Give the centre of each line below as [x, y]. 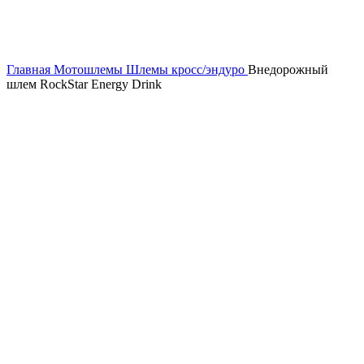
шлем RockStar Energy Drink [84, 84]
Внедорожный [288, 69]
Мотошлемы [90, 69]
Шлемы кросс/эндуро [187, 69]
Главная [30, 69]
